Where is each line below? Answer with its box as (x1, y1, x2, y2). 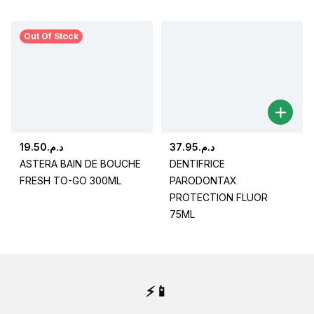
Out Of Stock (24, 31, 78, 42)
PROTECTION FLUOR (170, 191, 268, 204)
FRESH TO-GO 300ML (20, 175, 121, 187)
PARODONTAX (170, 175, 237, 187)
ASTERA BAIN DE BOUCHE (20, 158, 141, 170)
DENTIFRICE (170, 158, 225, 170)
